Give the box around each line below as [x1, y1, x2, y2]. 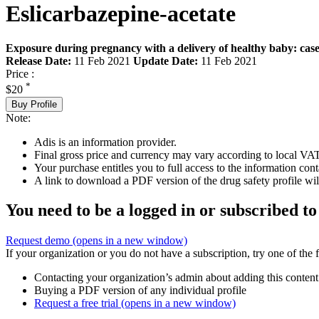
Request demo [6, 234, 73, 247]
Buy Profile [11, 98, 57, 110]
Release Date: [6, 55, 71, 68]
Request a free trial [34, 297, 121, 310]
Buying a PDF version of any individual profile [34, 284, 246, 297]
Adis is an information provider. [34, 135, 177, 148]
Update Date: [133, 55, 198, 68]
